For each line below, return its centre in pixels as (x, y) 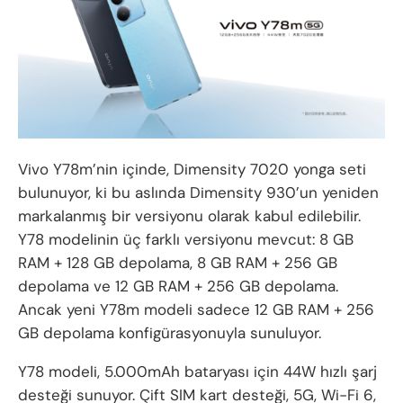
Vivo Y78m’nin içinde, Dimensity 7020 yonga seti (192, 170)
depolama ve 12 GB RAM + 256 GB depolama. (178, 287)
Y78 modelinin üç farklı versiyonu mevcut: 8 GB (186, 240)
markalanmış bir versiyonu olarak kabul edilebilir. (189, 216)
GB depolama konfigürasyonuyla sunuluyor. (170, 333)
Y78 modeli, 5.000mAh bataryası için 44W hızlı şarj (197, 372)
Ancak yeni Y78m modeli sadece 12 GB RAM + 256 (196, 310)
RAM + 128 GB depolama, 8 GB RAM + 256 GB (178, 263)
